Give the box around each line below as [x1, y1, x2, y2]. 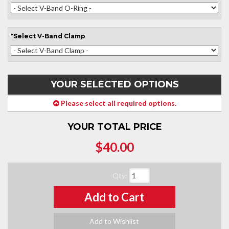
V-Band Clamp [37, 32, 85, 40]
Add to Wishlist [89, 217, 140, 225]
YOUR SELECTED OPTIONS [50, 79, 179, 90]
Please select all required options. [59, 99, 176, 107]
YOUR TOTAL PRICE [67, 121, 162, 132]
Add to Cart [84, 190, 145, 204]
